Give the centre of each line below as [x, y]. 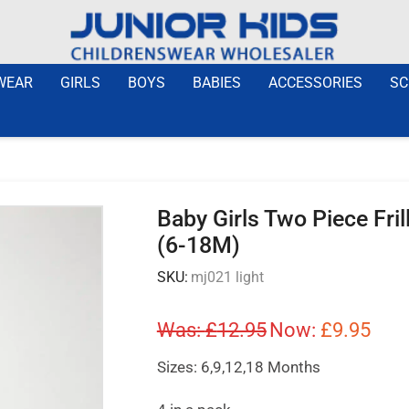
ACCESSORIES [315, 82]
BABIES [217, 82]
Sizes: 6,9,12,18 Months [238, 367]
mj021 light [227, 277]
